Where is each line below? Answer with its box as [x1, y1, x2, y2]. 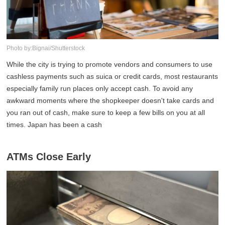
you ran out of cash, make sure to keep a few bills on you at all [7, 108, 205, 117]
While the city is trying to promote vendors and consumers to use [7, 60, 213, 69]
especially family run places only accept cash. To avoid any [7, 84, 193, 93]
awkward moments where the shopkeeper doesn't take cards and [7, 96, 214, 105]
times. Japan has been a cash [7, 121, 102, 129]
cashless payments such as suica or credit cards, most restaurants [7, 72, 218, 81]
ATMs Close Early [7, 151, 91, 163]
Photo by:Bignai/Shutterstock [7, 45, 85, 52]
